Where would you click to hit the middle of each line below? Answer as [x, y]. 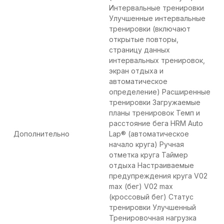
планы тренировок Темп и [154, 113]
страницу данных [139, 50]
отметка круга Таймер [148, 155]
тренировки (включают [150, 29]
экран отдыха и [136, 71]
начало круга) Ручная [146, 144]
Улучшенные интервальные [157, 18]
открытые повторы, [144, 39]
